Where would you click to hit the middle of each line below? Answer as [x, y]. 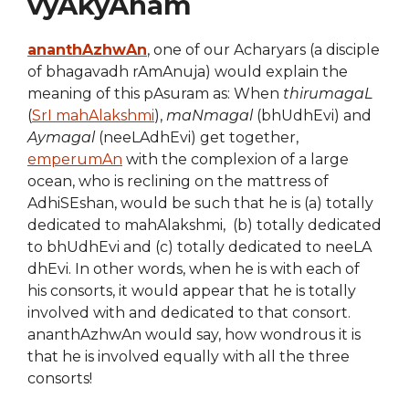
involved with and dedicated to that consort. [189, 312]
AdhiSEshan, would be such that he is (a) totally [200, 203]
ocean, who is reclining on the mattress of [178, 181]
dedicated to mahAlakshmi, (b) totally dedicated [204, 225]
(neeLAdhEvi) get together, [197, 137]
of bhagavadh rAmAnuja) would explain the [188, 71]
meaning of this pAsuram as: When [155, 93]
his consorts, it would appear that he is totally [192, 290]
